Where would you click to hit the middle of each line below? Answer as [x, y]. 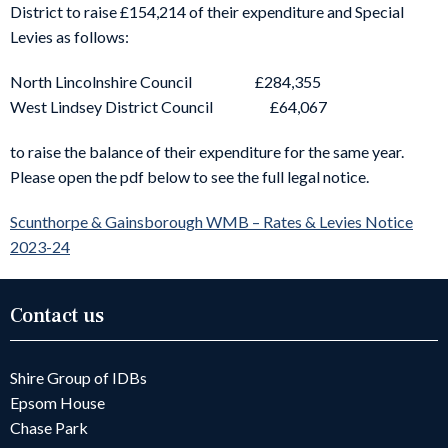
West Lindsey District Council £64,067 [168, 107]
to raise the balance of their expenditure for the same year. [207, 152]
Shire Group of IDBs [78, 378]
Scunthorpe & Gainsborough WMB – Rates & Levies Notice [211, 222]
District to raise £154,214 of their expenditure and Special [207, 12]
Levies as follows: [69, 37]
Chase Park [49, 428]
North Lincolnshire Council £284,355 [165, 82]
